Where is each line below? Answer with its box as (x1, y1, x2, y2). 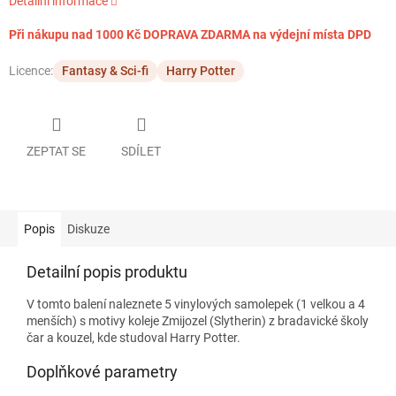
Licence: (9, 64, 53, 79)
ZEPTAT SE (27, 143, 86, 158)
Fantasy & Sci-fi (62, 64, 148, 79)
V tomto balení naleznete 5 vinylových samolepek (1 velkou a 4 (27, 296, 365, 311)
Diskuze (67, 221, 110, 236)
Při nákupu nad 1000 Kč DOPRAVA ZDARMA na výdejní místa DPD (9, 27, 371, 42)
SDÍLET (121, 143, 161, 158)
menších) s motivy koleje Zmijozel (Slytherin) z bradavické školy (27, 313, 369, 328)
